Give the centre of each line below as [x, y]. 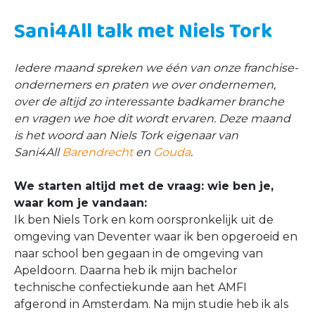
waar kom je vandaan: [81, 203]
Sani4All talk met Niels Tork [143, 32]
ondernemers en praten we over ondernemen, [145, 85]
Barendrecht [97, 152]
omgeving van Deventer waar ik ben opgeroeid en [156, 237]
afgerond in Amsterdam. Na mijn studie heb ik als [151, 304]
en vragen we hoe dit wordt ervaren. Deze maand [152, 118]
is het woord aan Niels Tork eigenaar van [126, 135]
